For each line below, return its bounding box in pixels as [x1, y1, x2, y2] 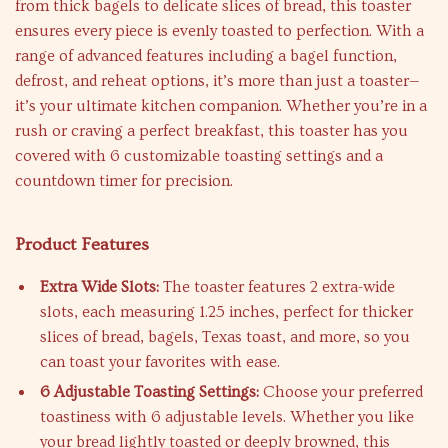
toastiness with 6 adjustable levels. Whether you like [40, 408, 414, 426]
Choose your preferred [259, 383, 423, 401]
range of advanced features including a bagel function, [15, 47, 397, 65]
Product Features [15, 234, 149, 255]
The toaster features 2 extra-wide [159, 278, 395, 296]
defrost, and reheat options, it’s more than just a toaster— [15, 72, 419, 90]
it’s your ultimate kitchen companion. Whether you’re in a [15, 97, 427, 115]
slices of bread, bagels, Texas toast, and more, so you [40, 328, 410, 346]
